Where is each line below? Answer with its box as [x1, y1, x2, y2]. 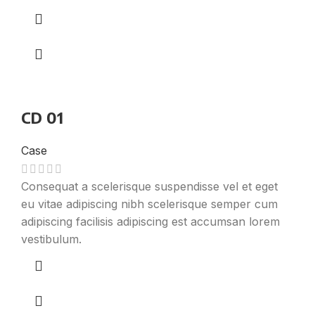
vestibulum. [21, 232, 82, 247]
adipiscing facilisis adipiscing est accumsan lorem [21, 214, 280, 229]
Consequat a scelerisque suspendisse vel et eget [21, 179, 278, 194]
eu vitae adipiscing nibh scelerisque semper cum [21, 197, 278, 212]
